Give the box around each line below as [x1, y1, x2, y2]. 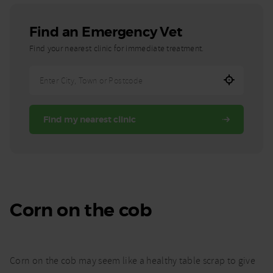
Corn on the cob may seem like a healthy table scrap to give [10, 255, 255, 268]
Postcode [29, 136, 68, 149]
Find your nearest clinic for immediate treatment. [29, 43, 204, 54]
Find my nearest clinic [43, 114, 136, 126]
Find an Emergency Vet [29, 24, 182, 41]
